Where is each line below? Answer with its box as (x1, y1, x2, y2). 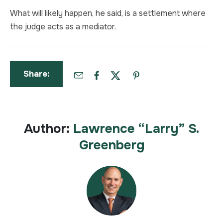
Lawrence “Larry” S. (73, 120, 199, 137)
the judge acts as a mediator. (10, 21, 116, 32)
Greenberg (79, 136, 144, 153)
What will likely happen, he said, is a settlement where (10, 8, 206, 18)
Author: (24, 120, 70, 137)
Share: (23, 69, 49, 79)
